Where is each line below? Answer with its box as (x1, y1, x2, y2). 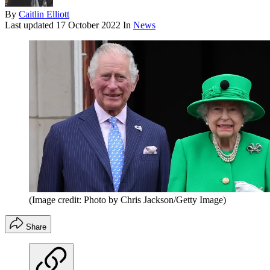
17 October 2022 (56, 20, 121, 31)
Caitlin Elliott (19, 9, 69, 20)
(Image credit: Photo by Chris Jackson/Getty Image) (29, 195, 226, 206)
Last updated (5, 20, 56, 31)
